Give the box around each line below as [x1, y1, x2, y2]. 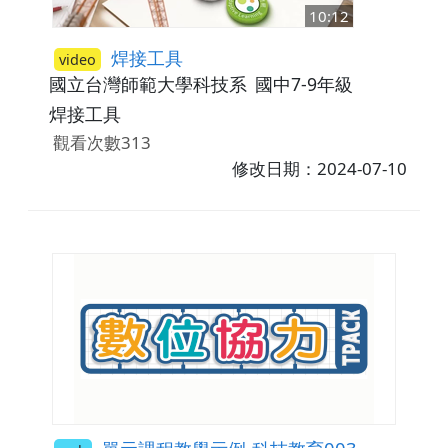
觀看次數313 [52, 130, 151, 154]
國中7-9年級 [254, 72, 353, 97]
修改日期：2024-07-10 [232, 156, 408, 180]
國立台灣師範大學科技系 [48, 72, 247, 97]
